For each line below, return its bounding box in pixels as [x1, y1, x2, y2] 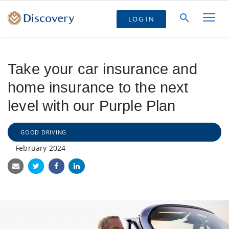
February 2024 [15, 143, 66, 153]
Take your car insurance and [8, 61, 197, 77]
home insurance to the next [8, 79, 189, 96]
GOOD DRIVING [20, 128, 67, 136]
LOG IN [128, 14, 154, 24]
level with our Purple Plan [8, 98, 176, 114]
